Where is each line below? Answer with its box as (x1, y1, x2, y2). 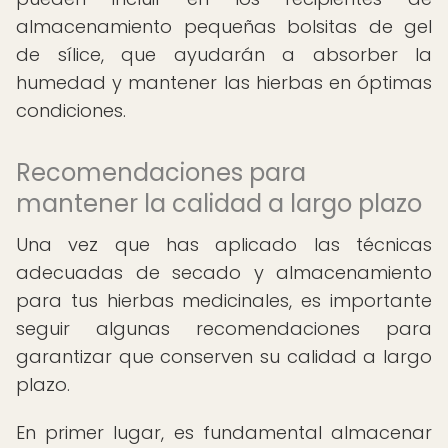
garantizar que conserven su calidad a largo (16, 344, 432, 369)
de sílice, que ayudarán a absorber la (16, 42, 432, 67)
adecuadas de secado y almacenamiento (16, 260, 432, 285)
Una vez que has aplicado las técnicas (16, 232, 432, 257)
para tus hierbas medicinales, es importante (16, 288, 432, 313)
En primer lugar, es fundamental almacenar (16, 420, 432, 445)
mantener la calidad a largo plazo (16, 187, 422, 220)
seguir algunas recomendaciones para (16, 316, 432, 341)
